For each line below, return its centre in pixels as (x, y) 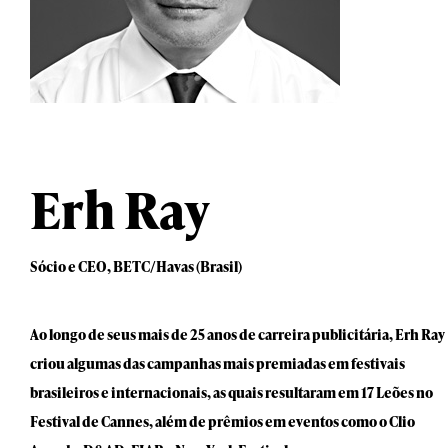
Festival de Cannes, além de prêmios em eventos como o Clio (222, 421)
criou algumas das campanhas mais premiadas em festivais (217, 363)
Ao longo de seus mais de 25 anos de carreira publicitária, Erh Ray (237, 334)
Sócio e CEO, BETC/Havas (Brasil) (136, 266)
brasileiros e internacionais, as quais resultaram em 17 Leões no (231, 392)
